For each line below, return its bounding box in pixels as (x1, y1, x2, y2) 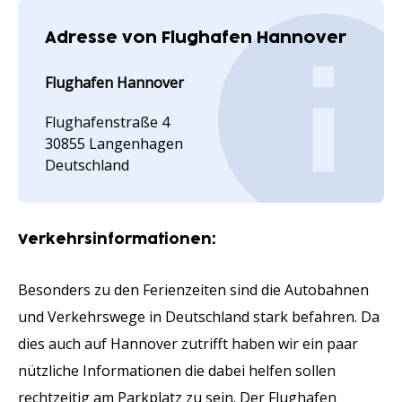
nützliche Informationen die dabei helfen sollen (18, 361, 336, 380)
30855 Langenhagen (45, 134, 183, 153)
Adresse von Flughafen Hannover (45, 31, 346, 46)
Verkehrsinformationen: (18, 232, 215, 247)
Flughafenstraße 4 (45, 112, 170, 132)
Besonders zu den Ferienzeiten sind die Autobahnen (18, 280, 369, 300)
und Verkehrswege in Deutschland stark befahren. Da (18, 307, 380, 327)
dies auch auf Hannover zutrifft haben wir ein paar (18, 334, 358, 354)
